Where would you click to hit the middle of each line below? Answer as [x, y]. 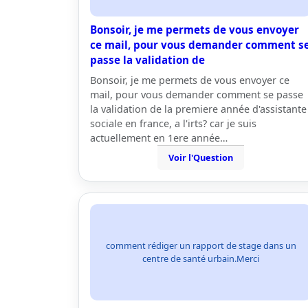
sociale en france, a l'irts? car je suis [173, 123]
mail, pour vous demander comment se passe [197, 95]
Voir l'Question [201, 157]
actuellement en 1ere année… [159, 138]
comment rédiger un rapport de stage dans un [201, 245]
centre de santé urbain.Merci [201, 258]
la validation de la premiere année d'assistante [198, 109]
